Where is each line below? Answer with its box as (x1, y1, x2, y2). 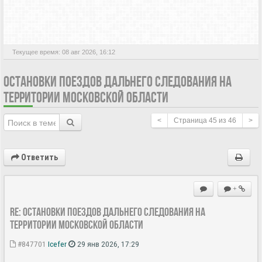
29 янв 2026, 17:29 (75, 239, 139, 249)
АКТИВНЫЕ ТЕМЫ (29, 13, 94, 25)
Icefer (48, 239, 67, 249)
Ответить (19, 152, 58, 162)
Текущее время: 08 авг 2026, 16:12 (12, 48, 115, 56)
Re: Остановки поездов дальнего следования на (10, 205, 205, 218)
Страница (174, 116, 209, 125)
